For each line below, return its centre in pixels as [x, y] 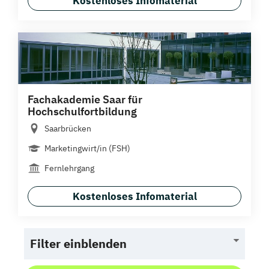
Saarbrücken [68, 128]
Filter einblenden [78, 243]
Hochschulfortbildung [82, 111]
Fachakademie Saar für [85, 99]
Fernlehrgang [69, 168]
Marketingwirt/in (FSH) [87, 148]
